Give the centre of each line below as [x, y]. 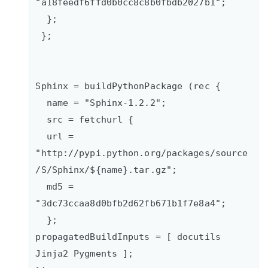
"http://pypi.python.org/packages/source [142, 153]
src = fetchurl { [41, 119]
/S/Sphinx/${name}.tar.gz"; [123, 169]
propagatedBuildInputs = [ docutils [128, 236]
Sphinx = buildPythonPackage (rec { [139, 86]
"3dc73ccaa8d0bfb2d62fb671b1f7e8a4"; [142, 203]
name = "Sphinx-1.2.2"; [41, 102]
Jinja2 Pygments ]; [85, 253]
